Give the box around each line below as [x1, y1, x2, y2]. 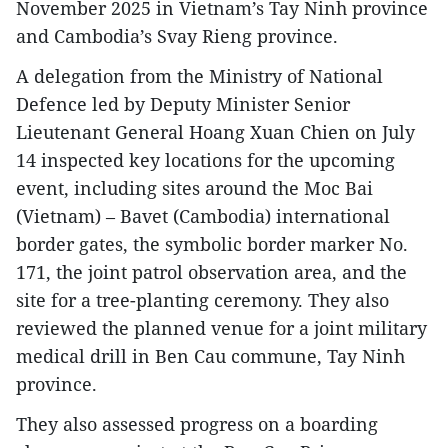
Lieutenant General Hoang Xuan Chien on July [16, 119, 415, 144]
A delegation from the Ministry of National [16, 63, 383, 88]
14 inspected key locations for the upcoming [16, 147, 395, 172]
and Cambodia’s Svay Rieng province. [16, 23, 338, 48]
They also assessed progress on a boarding [16, 411, 378, 436]
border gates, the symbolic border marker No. [16, 231, 408, 256]
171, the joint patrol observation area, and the [16, 259, 407, 284]
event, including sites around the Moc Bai [16, 175, 373, 200]
